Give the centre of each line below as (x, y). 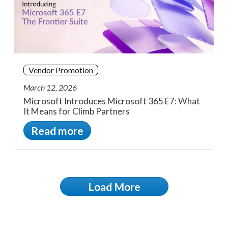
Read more (57, 130)
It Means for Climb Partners (77, 111)
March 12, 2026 (50, 88)
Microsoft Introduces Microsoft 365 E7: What (112, 101)
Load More (114, 186)
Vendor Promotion (61, 70)
